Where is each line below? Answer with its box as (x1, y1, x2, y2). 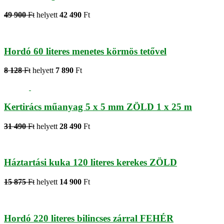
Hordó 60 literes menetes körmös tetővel (4, 45, 166, 56)
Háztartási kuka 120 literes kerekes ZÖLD (4, 157, 177, 168)
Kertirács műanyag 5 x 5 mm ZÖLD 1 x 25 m (4, 101, 192, 112)
